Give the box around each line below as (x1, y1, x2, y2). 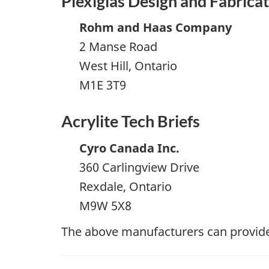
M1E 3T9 (79, 77, 126, 94)
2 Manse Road (79, 38, 157, 55)
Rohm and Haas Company (79, 19, 232, 36)
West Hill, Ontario (79, 58, 177, 74)
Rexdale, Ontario (79, 178, 172, 195)
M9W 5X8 (79, 197, 131, 214)
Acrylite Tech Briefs (61, 111, 200, 131)
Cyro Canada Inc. (79, 139, 180, 156)
